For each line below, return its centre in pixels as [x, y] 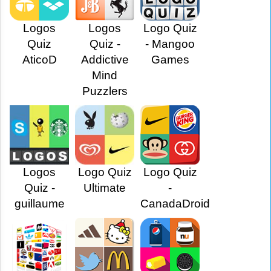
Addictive [105, 60]
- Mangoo [170, 44]
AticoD [39, 60]
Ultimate [105, 188]
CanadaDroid [175, 204]
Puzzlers [105, 91]
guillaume [39, 204]
